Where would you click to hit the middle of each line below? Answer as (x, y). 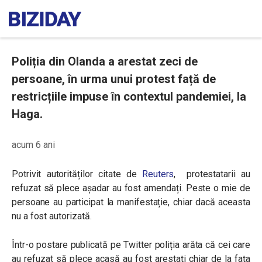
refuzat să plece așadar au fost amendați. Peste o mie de (131, 188)
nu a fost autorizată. (52, 216)
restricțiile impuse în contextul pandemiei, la (129, 96)
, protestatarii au (212, 174)
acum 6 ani (33, 145)
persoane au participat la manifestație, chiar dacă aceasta (131, 202)
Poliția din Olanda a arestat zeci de (105, 61)
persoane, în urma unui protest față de (114, 79)
